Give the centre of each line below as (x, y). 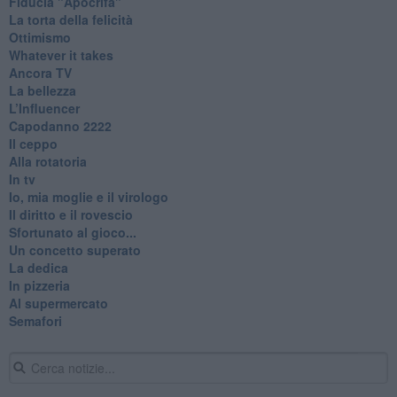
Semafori (35, 320)
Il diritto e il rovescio (70, 214)
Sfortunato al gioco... (72, 232)
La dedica (38, 267)
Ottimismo (39, 37)
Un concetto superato (74, 249)
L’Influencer (44, 108)
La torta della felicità (70, 19)
